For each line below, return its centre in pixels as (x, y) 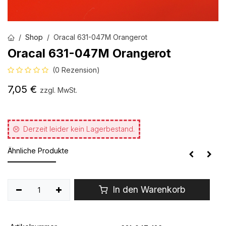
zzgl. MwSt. (59, 90)
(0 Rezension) (76, 70)
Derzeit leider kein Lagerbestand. (79, 129)
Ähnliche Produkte (38, 151)
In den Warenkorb (148, 190)
